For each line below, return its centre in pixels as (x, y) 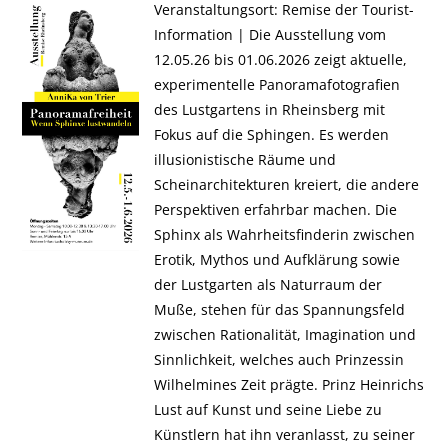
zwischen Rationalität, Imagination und (284, 334)
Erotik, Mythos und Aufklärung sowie (276, 259)
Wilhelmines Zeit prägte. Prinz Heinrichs (288, 384)
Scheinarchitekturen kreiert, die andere (286, 184)
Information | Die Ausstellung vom (269, 34)
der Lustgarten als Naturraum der (267, 284)
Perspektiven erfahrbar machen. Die (275, 209)
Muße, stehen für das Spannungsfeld (279, 309)
